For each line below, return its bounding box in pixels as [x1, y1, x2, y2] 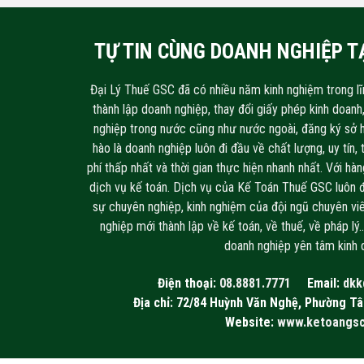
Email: [306, 275, 343, 292]
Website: [224, 314, 277, 331]
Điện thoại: [157, 275, 219, 292]
